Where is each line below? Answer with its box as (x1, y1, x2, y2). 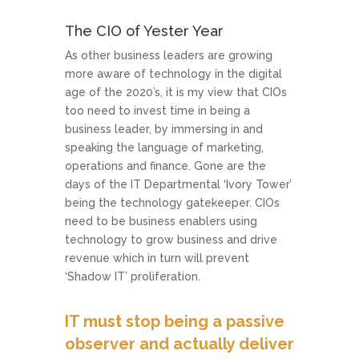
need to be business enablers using (64, 215, 257, 228)
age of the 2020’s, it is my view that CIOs (64, 86, 287, 99)
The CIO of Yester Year (64, 22, 224, 40)
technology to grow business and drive (64, 233, 277, 247)
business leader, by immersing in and (64, 123, 263, 136)
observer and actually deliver (64, 334, 294, 354)
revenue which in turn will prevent (64, 252, 249, 265)
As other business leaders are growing (64, 49, 272, 63)
